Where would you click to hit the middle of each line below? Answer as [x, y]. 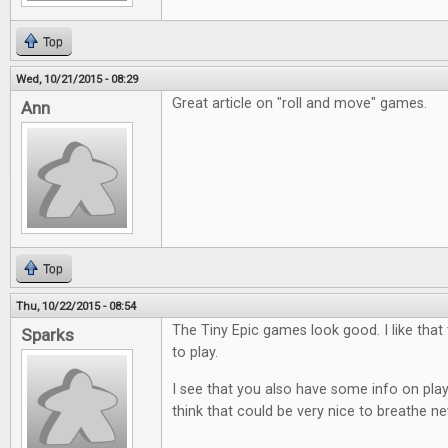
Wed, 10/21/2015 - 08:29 [77, 79]
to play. [195, 352]
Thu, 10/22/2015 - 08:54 [76, 306]
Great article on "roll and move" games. [299, 103]
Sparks [47, 335]
